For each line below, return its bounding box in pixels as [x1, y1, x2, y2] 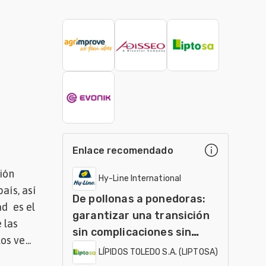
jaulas [72, 242, 104, 255]
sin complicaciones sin [72, 226, 192, 239]
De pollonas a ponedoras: [72, 192, 206, 205]
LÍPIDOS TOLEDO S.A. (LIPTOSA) [99, 247, 218, 257]
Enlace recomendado [72, 144, 173, 156]
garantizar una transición [72, 209, 210, 222]
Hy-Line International [99, 173, 182, 183]
